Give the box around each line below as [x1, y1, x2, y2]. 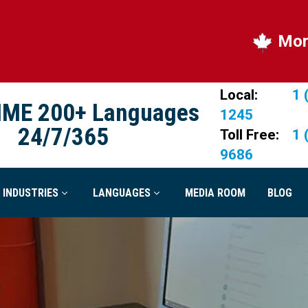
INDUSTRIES [3, 186, 58, 199]
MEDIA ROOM [185, 186, 245, 199]
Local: [219, 87, 258, 104]
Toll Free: [219, 126, 279, 144]
